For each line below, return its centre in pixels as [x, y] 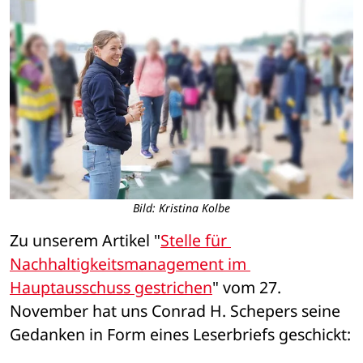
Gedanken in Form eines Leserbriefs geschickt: [180, 335]
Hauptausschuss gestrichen [111, 288]
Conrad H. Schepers [224, 311]
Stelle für [194, 241]
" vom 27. [247, 288]
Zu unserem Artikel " [85, 241]
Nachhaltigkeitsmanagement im [128, 264]
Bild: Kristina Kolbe [181, 208]
